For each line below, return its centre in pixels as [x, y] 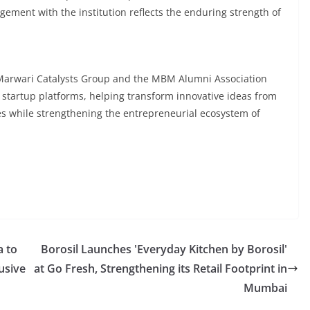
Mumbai [265, 288]
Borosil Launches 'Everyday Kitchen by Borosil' [164, 249]
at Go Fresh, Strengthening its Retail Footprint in [161, 268]
